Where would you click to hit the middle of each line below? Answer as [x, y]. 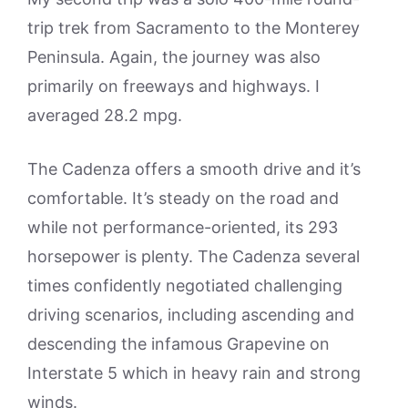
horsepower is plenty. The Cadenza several [194, 256]
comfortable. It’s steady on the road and [183, 198]
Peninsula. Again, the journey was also [174, 56]
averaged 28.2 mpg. [105, 115]
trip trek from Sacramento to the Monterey [194, 27]
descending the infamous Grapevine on [178, 343]
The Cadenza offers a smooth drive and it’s [194, 168]
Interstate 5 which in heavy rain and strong [194, 372]
